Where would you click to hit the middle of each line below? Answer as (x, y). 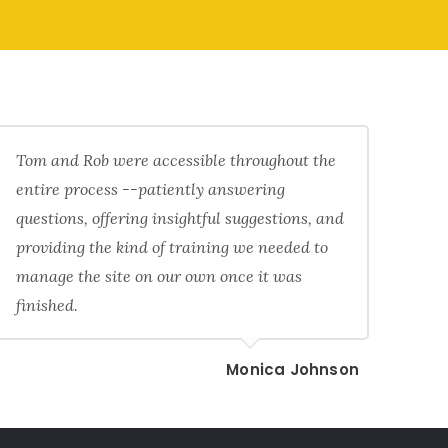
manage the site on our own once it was (158, 276)
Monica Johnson (292, 370)
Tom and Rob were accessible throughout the (175, 160)
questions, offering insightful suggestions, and (179, 218)
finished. (46, 305)
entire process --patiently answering (150, 189)
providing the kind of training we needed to (171, 247)
